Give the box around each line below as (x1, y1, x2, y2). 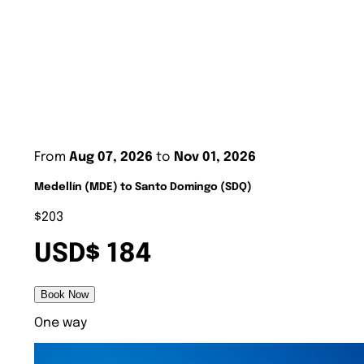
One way (34, 315, 87, 330)
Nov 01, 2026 (174, 149, 256, 164)
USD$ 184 (34, 241, 151, 269)
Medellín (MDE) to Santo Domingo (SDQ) (34, 181, 252, 193)
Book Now (41, 288, 89, 301)
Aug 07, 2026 (69, 149, 153, 164)
